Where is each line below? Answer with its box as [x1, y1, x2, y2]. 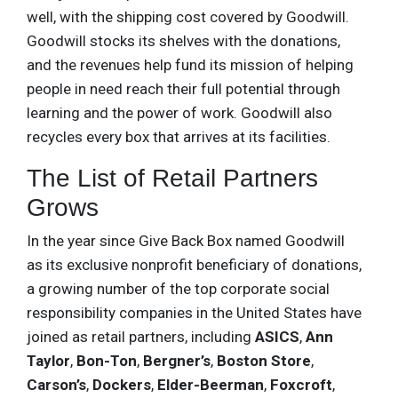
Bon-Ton [76, 351, 137, 370]
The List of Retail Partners [27, 163, 318, 192]
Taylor [27, 351, 70, 370]
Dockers [92, 375, 151, 394]
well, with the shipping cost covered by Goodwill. [27, 7, 349, 26]
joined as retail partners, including [27, 327, 255, 346]
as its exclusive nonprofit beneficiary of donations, [27, 255, 362, 274]
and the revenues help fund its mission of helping [27, 55, 354, 74]
